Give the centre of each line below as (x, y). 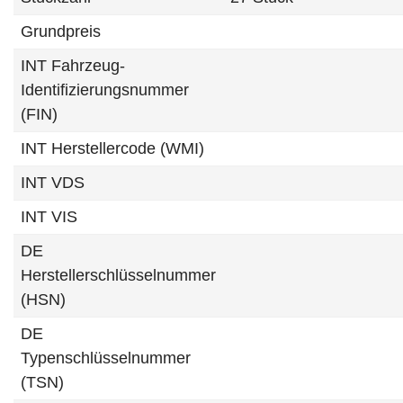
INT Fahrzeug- (73, 66)
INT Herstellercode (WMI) (112, 148)
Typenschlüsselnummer (106, 358)
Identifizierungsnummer (105, 90)
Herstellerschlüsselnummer (118, 275)
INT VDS (53, 183)
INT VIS (49, 217)
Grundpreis (61, 31)
